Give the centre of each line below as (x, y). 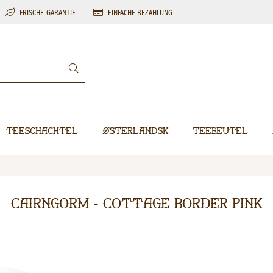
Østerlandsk (135, 131)
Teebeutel (220, 131)
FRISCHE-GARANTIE (47, 13)
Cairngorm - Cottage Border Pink (136, 203)
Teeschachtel (42, 131)
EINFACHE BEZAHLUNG (139, 13)
